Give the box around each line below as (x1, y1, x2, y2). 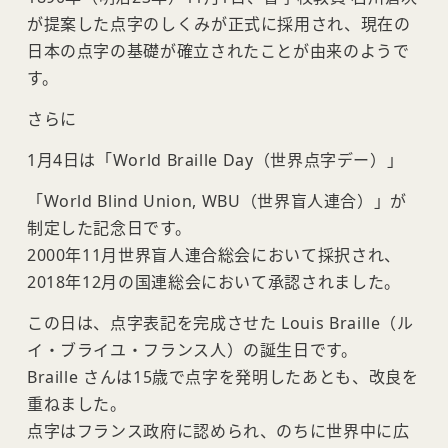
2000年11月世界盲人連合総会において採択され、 (26, 244, 401, 267)
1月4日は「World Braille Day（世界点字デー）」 (26, 149, 404, 172)
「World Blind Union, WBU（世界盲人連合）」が (26, 190, 407, 213)
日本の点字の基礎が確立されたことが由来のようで (26, 40, 410, 63)
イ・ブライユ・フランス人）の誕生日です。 (26, 339, 358, 362)
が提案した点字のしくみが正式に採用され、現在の (26, 13, 411, 36)
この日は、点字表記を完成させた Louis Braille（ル (26, 312, 414, 335)
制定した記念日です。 (26, 217, 192, 240)
